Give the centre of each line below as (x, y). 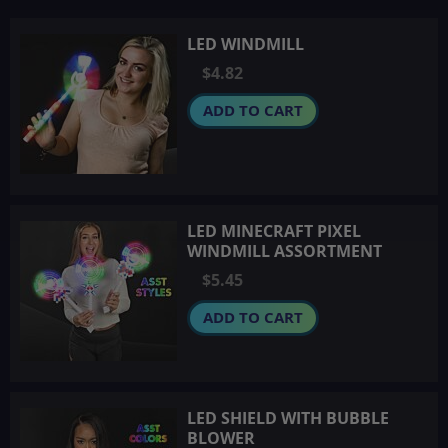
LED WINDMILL (245, 44)
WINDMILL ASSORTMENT (284, 251)
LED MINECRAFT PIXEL (274, 231)
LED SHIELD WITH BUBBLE (288, 418)
